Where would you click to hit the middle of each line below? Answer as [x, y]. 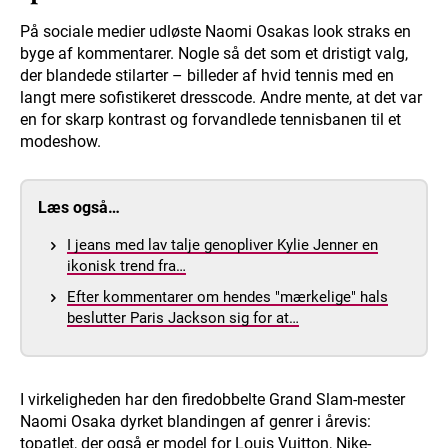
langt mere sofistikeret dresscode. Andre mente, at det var [221, 98]
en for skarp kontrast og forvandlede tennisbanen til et [210, 120]
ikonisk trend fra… [126, 266]
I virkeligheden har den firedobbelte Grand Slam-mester [212, 400]
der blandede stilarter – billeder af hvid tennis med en [207, 76]
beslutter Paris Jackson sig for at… [183, 318]
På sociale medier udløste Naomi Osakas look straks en [215, 32]
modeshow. [60, 142]
